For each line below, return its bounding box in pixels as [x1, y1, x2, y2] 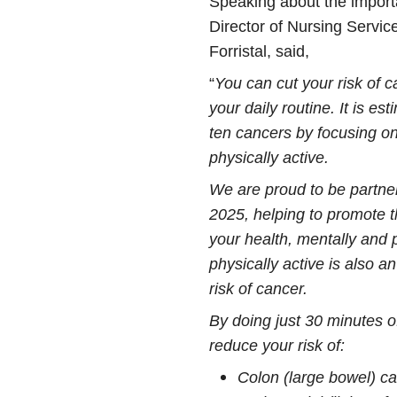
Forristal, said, [209, 43, 309, 60]
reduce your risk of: [209, 337, 345, 354]
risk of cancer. [209, 280, 307, 298]
